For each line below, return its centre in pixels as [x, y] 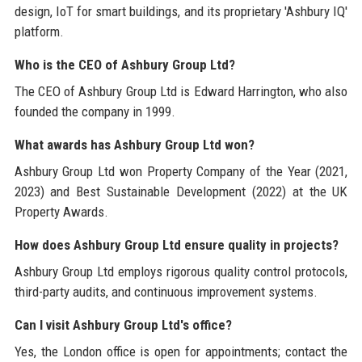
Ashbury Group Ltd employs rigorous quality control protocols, [181, 271]
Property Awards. [61, 211]
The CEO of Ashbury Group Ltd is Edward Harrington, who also [181, 91]
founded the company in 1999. [95, 111]
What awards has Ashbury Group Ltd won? [134, 144]
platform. [39, 31]
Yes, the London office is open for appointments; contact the [181, 351]
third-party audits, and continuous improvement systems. [166, 291]
